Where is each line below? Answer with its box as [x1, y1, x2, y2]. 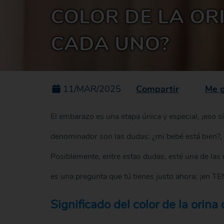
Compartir [135, 82, 179, 95]
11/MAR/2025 [62, 83, 121, 95]
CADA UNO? [50, 30, 169, 58]
